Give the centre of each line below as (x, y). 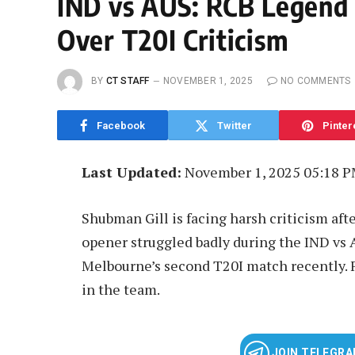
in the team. (121, 289)
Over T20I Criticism (173, 40)
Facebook (121, 125)
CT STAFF (128, 81)
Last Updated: (132, 172)
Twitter (235, 125)
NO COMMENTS (316, 81)
